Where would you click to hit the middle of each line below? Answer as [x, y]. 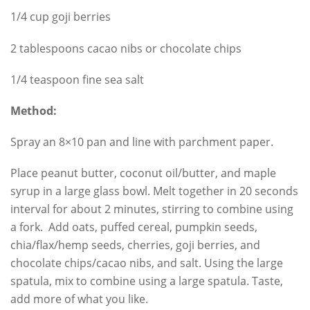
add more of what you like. [79, 299]
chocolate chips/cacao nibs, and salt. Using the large [147, 263]
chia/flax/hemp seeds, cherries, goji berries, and [135, 245]
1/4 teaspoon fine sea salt [77, 79]
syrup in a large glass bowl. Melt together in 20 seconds [154, 191]
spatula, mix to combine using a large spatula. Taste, [147, 281]
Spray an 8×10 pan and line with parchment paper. [142, 142]
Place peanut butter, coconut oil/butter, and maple [143, 173]
